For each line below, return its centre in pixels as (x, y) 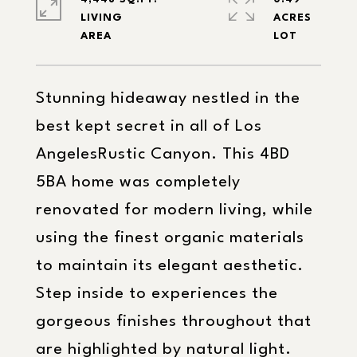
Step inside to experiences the (157, 294)
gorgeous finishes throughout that (174, 322)
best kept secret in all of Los (149, 127)
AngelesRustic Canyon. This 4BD (163, 155)
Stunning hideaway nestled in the (168, 99)
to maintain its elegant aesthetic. (170, 266)
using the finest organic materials (170, 238)
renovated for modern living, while (175, 210)
